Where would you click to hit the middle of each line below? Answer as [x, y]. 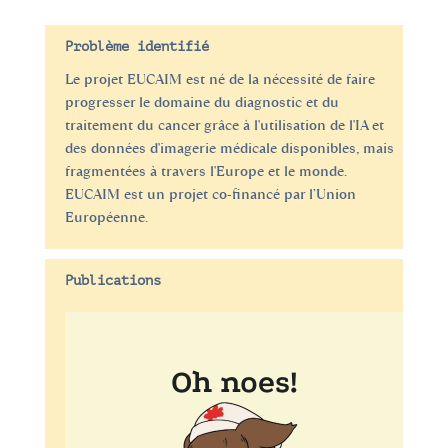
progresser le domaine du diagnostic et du [201, 102]
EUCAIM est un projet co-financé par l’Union [210, 194]
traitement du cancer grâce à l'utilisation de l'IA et [224, 125]
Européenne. [106, 217]
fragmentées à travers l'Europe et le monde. [205, 171]
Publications [112, 280]
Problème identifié [136, 46]
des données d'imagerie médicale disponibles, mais [229, 148]
